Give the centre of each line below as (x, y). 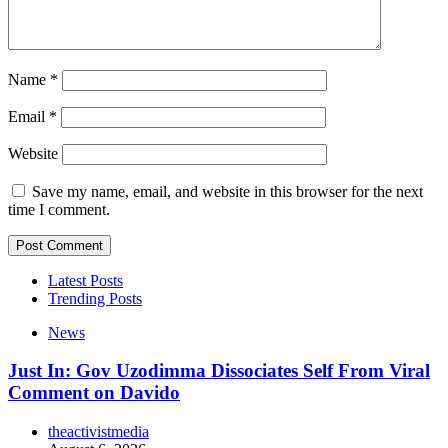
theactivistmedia (98, 431)
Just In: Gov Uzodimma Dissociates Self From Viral (219, 371)
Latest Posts (85, 280)
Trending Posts (95, 298)
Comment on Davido (94, 393)
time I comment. (59, 209)
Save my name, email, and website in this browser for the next (227, 191)
